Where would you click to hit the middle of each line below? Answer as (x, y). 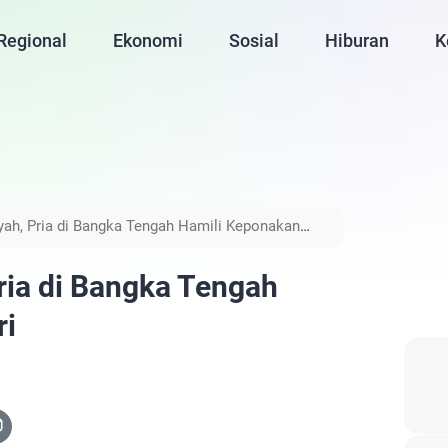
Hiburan (357, 40)
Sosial (254, 40)
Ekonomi (148, 40)
